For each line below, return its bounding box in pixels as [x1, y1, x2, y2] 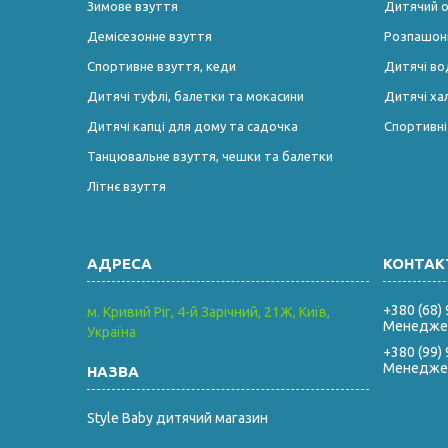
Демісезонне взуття [87, 28, 213, 43]
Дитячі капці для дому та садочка [87, 118, 299, 133]
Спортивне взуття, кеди [87, 58, 237, 73]
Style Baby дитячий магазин [87, 409, 269, 426]
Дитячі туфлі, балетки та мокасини [87, 88, 305, 103]
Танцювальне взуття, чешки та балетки [87, 148, 334, 163]
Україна [87, 323, 137, 340]
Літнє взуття [87, 178, 167, 193]
